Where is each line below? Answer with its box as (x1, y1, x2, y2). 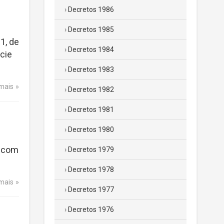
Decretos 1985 (68, 25, 114, 33)
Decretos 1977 (68, 185, 114, 193)
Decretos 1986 (68, 5, 114, 13)
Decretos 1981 (68, 105, 114, 113)
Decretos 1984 (68, 45, 114, 53)
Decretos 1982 (68, 85, 114, 93)
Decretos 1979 (68, 145, 114, 153)
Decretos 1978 (68, 165, 114, 173)
